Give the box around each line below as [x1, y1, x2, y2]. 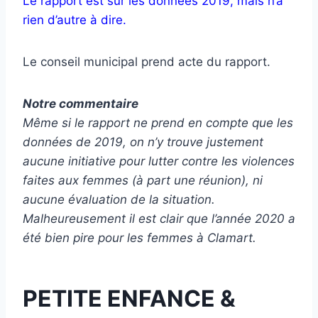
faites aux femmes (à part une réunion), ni [23, 172, 263, 187]
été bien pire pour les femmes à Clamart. [23, 230, 256, 245]
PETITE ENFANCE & [23, 284, 236, 312]
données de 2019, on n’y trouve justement [23, 134, 263, 149]
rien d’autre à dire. [23, 12, 126, 27]
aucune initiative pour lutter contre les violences [23, 153, 295, 168]
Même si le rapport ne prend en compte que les [23, 115, 293, 130]
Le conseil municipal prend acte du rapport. [23, 54, 270, 69]
